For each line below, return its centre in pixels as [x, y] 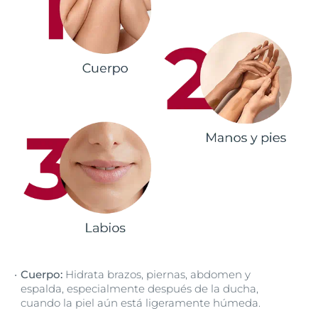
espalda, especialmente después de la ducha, [139, 289]
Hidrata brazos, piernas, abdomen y [157, 275]
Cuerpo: [42, 275]
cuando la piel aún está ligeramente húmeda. [141, 303]
